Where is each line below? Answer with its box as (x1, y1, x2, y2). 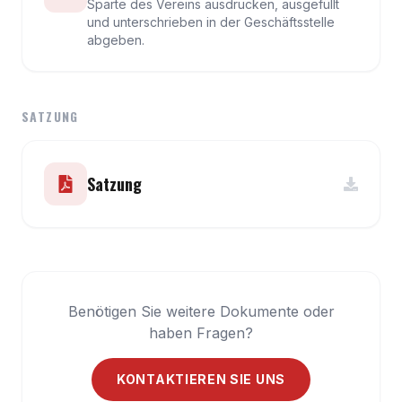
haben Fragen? (149, 324, 253, 342)
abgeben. (87, 32, 144, 48)
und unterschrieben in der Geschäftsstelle (87, 14, 335, 30)
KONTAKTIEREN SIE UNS (117, 371, 285, 387)
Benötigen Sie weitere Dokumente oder (67, 302, 335, 320)
